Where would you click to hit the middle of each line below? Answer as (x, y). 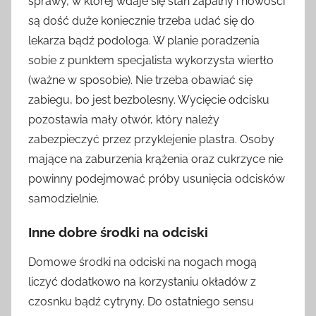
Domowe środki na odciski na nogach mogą (142, 262)
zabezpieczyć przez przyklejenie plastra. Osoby (151, 139)
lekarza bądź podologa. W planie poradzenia (144, 40)
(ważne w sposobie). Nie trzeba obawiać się (140, 80)
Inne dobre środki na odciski (118, 232)
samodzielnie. (63, 198)
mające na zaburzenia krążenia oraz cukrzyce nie (156, 159)
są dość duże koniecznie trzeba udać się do (141, 20)
